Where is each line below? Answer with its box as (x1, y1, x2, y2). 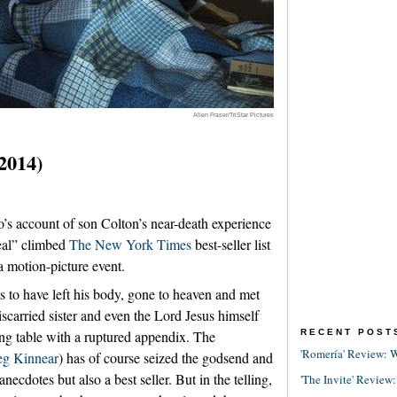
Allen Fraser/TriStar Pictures (193, 110, 274, 119)
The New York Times (69, 235, 191, 254)
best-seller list (191, 235, 270, 254)
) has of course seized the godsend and (58, 348, 273, 368)
